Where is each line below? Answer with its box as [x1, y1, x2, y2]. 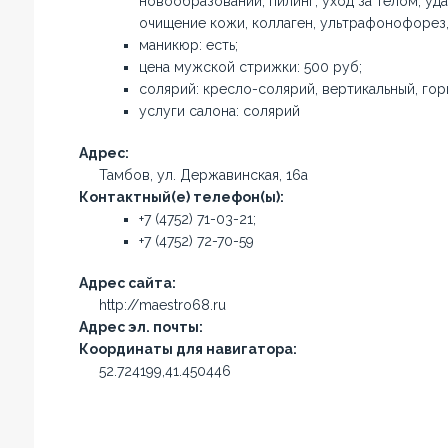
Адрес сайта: [78, 275, 176, 291]
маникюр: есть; [138, 37, 238, 53]
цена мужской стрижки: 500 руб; [138, 59, 362, 75]
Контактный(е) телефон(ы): [78, 189, 284, 205]
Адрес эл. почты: [78, 319, 203, 335]
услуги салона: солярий [138, 103, 300, 119]
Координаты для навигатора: [78, 341, 297, 357]
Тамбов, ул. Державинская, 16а [98, 167, 308, 183]
